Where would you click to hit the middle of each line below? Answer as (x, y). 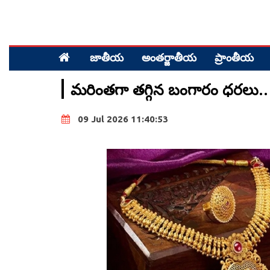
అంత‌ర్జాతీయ (169, 59)
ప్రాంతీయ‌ (234, 59)
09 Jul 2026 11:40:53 (123, 119)
